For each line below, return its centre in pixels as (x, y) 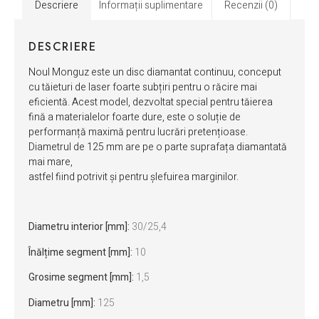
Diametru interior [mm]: (79, 227)
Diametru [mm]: (62, 303)
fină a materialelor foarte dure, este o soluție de (135, 117)
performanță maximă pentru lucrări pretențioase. (138, 132)
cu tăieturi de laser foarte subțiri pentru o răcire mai (143, 87)
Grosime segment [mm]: (82, 278)
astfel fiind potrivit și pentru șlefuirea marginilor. (134, 177)
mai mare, (51, 162)
